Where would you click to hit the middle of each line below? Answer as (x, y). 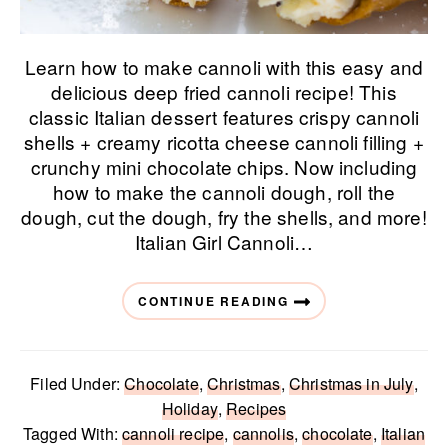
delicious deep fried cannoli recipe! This (224, 91)
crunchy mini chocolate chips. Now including (224, 166)
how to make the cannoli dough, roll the (224, 191)
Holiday (189, 408)
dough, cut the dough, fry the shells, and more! (224, 216)
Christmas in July (351, 383)
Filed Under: (77, 383)
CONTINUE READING (213, 301)
